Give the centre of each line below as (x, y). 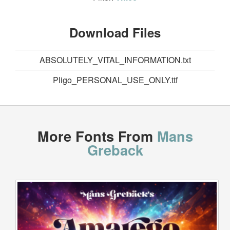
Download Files (115, 33)
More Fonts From (97, 136)
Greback (115, 150)
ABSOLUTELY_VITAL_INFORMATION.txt (115, 60)
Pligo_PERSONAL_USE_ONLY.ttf (115, 80)
